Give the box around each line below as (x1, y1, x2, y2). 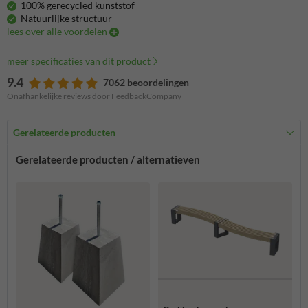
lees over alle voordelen (7, 25, 109, 38)
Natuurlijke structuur (21, 12, 112, 25)
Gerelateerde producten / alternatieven (16, 153, 200, 166)
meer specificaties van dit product (7, 55, 151, 67)
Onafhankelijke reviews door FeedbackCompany (7, 91, 181, 102)
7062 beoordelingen (103, 76, 189, 89)
